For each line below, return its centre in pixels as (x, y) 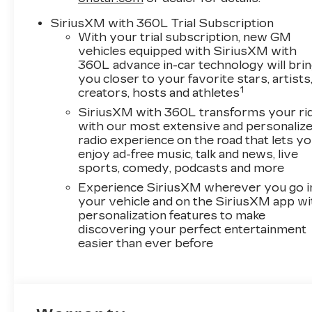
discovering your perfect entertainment (193, 229)
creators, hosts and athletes (159, 93)
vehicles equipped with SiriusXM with (188, 51)
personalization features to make (172, 215)
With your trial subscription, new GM (185, 37)
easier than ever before (146, 243)
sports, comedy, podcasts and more (181, 168)
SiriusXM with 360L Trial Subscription (162, 23)
